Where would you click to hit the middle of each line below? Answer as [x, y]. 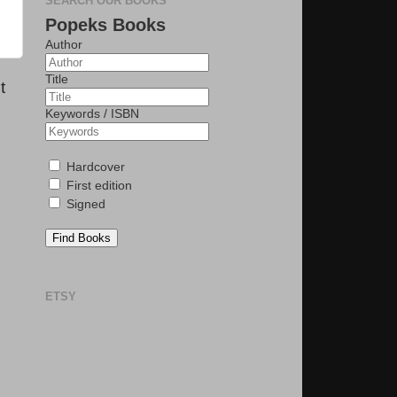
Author [64, 45]
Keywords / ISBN [92, 114]
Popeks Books [105, 25]
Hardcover [94, 167]
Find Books [82, 238]
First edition [97, 186]
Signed [84, 205]
